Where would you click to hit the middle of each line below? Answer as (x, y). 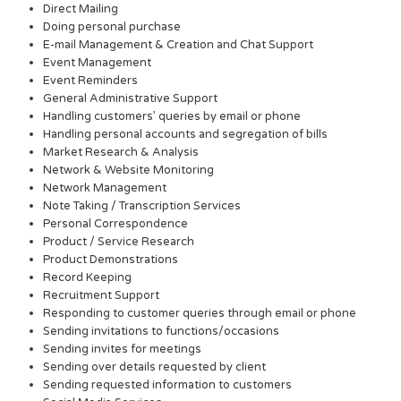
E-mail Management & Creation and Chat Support (179, 45)
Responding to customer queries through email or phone (200, 314)
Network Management (105, 188)
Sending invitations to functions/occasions (162, 332)
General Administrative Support (131, 99)
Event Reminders (91, 81)
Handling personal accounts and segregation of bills (186, 135)
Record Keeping (88, 278)
